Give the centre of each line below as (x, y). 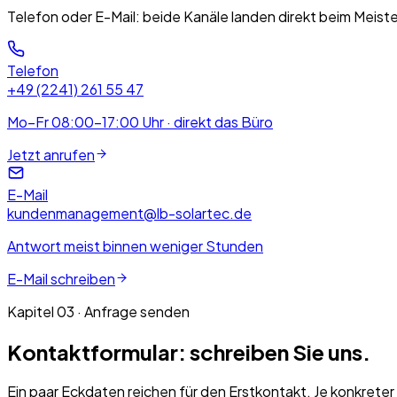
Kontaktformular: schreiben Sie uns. (189, 351)
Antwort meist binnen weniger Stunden (135, 245)
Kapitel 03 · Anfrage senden (98, 311)
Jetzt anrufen (51, 154)
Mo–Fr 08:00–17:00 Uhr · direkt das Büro (140, 121)
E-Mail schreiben (61, 278)
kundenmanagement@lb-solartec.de (129, 213)
